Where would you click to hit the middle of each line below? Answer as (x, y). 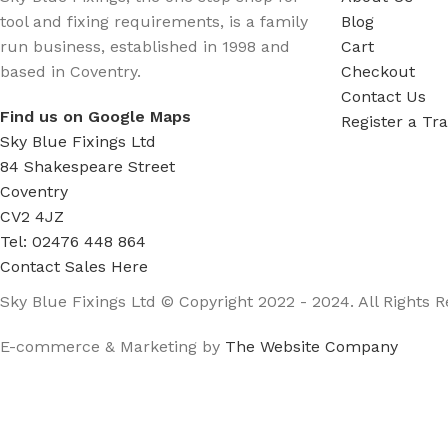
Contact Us (383, 96)
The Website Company (311, 346)
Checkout (378, 71)
